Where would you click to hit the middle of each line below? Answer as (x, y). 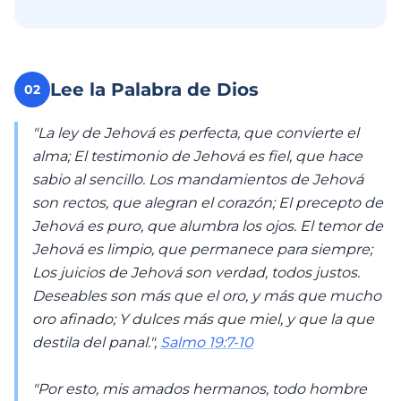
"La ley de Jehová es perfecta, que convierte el (196, 133)
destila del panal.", (96, 342)
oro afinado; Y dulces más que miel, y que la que (203, 319)
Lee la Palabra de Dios (154, 90)
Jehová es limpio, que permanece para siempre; (202, 249)
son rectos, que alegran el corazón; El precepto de (208, 203)
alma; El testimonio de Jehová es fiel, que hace (197, 156)
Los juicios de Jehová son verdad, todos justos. (196, 273)
